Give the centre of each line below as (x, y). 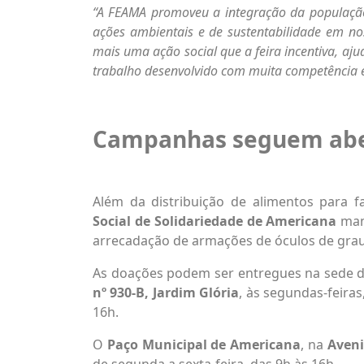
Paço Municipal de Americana (204, 344)
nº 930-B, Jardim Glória (166, 292)
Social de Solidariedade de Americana (215, 221)
